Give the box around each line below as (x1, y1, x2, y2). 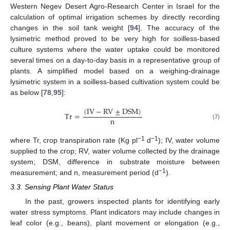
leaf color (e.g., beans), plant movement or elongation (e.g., (10, 218, 220, 227)
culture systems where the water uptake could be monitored (10, 45, 220, 54)
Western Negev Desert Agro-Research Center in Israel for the (10, 2, 220, 11)
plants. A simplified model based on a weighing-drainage (10, 67, 220, 75)
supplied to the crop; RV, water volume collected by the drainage (10, 146, 220, 155)
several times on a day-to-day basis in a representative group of (10, 56, 220, 65)
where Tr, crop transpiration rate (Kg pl (10, 136, 138, 144)
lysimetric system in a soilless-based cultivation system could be (10, 78, 220, 86)
